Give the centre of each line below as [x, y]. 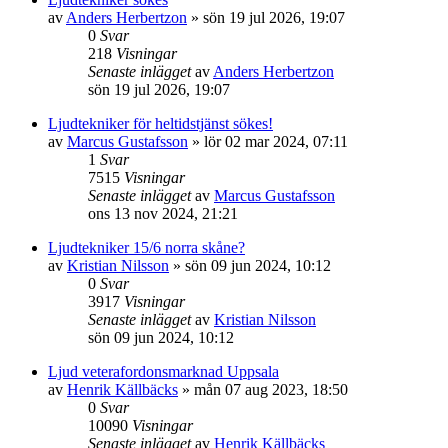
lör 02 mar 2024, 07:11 [276, 141]
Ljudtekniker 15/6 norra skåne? [146, 247]
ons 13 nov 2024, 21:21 [163, 213]
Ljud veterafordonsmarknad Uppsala [163, 371]
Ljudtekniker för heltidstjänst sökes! [160, 123]
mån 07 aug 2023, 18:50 [271, 389]
